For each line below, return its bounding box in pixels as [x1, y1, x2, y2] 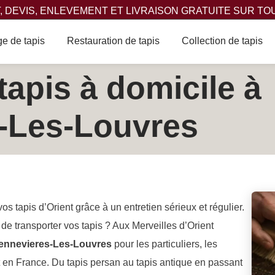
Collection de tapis [181, 35, 263, 46]
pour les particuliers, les [112, 239, 217, 249]
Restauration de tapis [66, 35, 160, 46]
